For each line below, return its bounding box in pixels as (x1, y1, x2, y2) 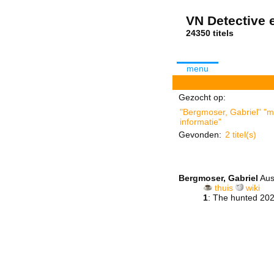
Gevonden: (179, 130, 221, 139)
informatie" (180, 117, 221, 127)
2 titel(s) (225, 130, 256, 139)
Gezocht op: (179, 92, 226, 102)
